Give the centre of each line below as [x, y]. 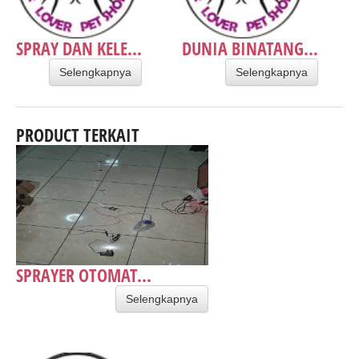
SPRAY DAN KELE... [79, 48]
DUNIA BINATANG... [250, 48]
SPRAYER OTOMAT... [84, 274]
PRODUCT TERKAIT [78, 134]
